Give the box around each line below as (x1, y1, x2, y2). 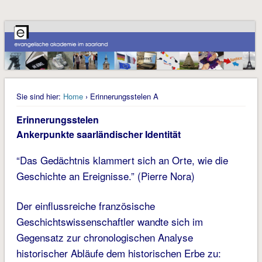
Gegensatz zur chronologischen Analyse (16, 230, 193, 245)
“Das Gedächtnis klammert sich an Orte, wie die (16, 153, 228, 168)
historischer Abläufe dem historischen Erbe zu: (16, 246, 221, 261)
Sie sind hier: (16, 91, 61, 102)
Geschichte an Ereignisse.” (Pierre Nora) (16, 168, 195, 184)
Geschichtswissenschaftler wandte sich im (16, 214, 203, 229)
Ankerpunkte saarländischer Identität (16, 127, 181, 142)
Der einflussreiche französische (16, 198, 155, 213)
